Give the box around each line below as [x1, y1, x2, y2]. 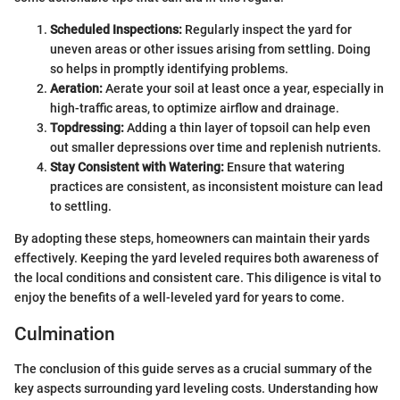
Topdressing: [50, 121, 124, 136]
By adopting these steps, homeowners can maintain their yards [14, 231, 370, 246]
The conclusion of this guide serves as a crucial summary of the [14, 361, 372, 376]
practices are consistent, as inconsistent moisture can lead [50, 179, 383, 195]
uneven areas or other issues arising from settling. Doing [50, 42, 371, 57]
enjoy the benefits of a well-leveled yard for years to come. [14, 290, 345, 305]
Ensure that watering [224, 160, 345, 175]
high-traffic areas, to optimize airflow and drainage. [50, 101, 339, 116]
